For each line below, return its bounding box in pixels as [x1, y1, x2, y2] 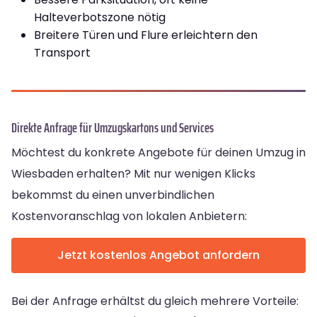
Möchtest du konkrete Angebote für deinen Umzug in [11, 144, 306, 161]
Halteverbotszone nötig [34, 8, 166, 25]
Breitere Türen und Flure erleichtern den [34, 26, 258, 43]
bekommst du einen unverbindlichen [11, 186, 214, 203]
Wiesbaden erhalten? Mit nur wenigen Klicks [11, 165, 255, 182]
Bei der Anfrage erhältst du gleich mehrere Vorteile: [11, 292, 299, 309]
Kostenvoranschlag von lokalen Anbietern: [11, 207, 247, 224]
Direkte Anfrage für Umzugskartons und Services [11, 116, 214, 138]
